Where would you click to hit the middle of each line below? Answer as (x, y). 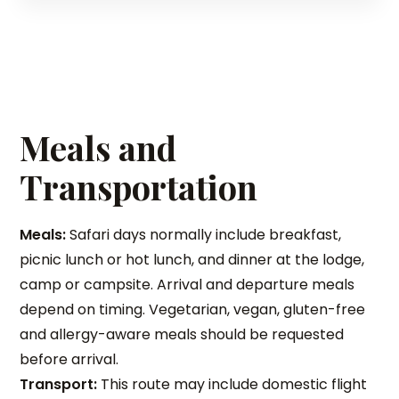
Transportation (139, 187)
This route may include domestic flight (232, 384)
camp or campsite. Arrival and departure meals (187, 285)
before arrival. (69, 359)
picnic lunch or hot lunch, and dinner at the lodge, (192, 260)
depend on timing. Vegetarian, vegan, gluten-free (193, 309)
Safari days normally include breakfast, (204, 235)
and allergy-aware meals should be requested (182, 334)
